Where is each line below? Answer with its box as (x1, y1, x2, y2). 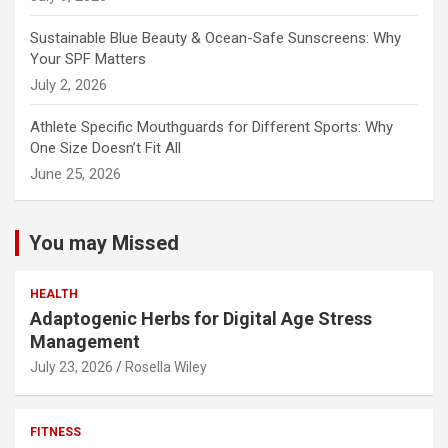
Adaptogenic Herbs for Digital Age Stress (30, 307, 372, 329)
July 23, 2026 (30, 358, 113, 375)
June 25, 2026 (30, 164, 121, 183)
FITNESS (30, 424, 81, 439)
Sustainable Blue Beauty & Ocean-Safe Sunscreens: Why (30, 28, 401, 47)
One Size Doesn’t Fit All (30, 138, 181, 157)
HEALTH (30, 286, 78, 301)
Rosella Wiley (125, 358, 207, 375)
